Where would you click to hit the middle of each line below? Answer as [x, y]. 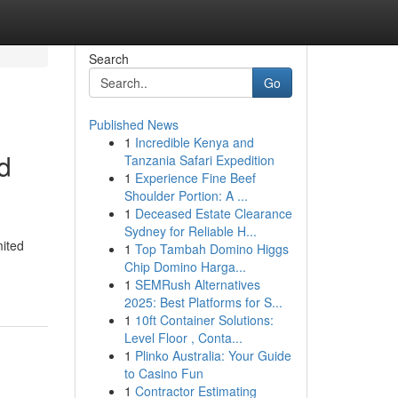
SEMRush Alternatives [197, 284]
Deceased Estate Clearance [213, 213]
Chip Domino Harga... [185, 267]
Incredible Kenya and [194, 142]
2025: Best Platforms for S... [203, 302]
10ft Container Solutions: [204, 320]
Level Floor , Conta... [183, 338]
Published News [133, 124]
